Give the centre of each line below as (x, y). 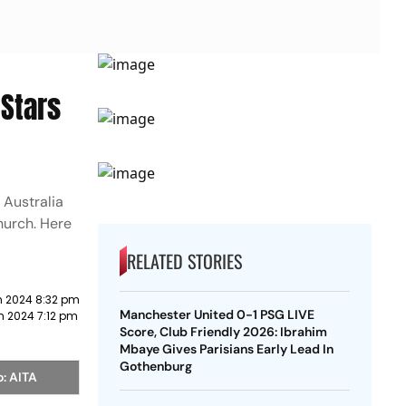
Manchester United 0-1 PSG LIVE (217, 314)
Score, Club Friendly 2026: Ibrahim (223, 332)
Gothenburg (155, 366)
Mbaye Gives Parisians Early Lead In (226, 349)
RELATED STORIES (184, 261)
